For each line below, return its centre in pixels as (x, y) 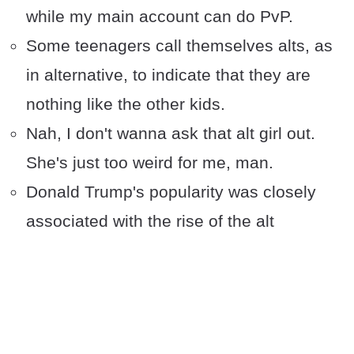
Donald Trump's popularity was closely (171, 192)
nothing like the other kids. (126, 104)
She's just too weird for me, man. (150, 163)
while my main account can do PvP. (160, 17)
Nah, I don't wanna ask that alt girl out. (171, 134)
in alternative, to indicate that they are (168, 75)
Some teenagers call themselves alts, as (179, 46)
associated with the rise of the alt (150, 221)
